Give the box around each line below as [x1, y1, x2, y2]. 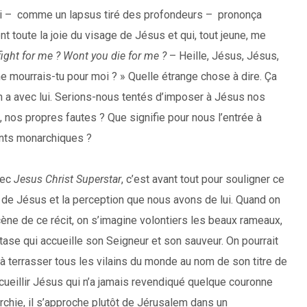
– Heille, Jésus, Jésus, [169, 49, 279, 62]
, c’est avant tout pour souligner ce [121, 173, 284, 186]
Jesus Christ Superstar [14, 173, 121, 186]
